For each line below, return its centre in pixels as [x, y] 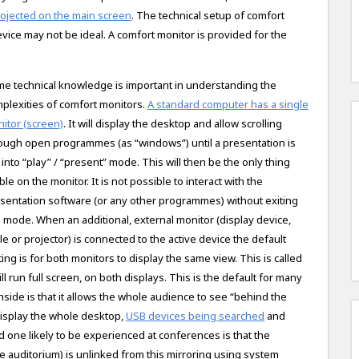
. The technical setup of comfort [208, 15]
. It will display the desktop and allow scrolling [173, 123]
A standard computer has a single [228, 104]
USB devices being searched [195, 316]
